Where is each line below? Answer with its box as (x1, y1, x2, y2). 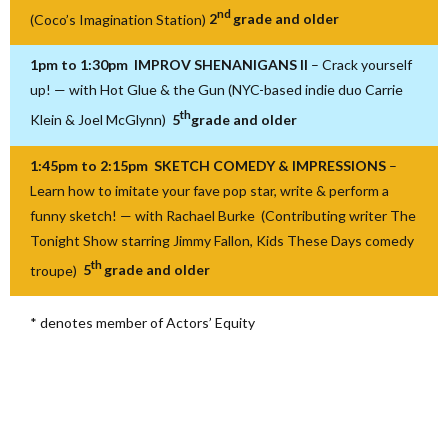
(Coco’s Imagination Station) (30, 10, 209, 28)
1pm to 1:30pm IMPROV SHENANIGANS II (30, 56, 311, 74)
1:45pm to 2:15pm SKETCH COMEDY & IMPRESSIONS (30, 156, 389, 174)
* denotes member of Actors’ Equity (30, 314, 255, 332)
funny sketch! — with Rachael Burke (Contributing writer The (30, 206, 416, 224)
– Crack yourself (311, 56, 412, 74)
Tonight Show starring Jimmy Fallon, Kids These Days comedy (30, 231, 414, 249)
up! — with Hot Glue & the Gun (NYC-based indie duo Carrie (30, 81, 403, 99)
